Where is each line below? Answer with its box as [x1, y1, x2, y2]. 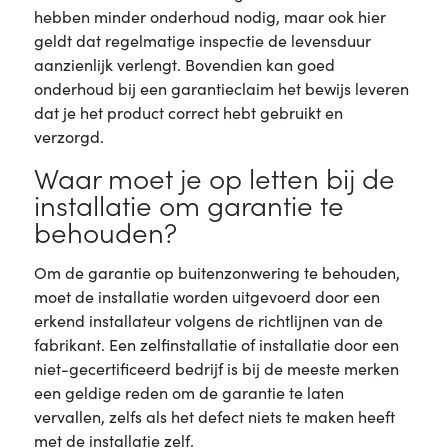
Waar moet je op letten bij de [33, 158, 395, 196]
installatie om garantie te [33, 185, 344, 223]
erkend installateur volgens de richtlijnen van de [33, 309, 383, 331]
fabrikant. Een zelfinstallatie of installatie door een [33, 333, 399, 355]
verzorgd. [33, 126, 104, 148]
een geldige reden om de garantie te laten [33, 381, 344, 403]
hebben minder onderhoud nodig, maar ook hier [33, 6, 386, 28]
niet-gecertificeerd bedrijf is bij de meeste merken [33, 357, 399, 379]
